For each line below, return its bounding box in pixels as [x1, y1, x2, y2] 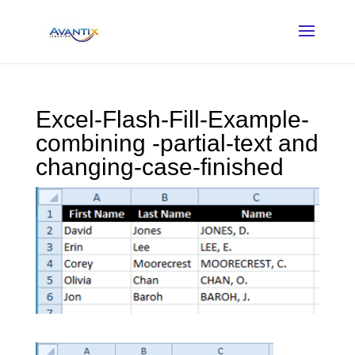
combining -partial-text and [35, 130, 319, 156]
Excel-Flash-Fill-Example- [35, 106, 309, 132]
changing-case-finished [35, 154, 284, 180]
